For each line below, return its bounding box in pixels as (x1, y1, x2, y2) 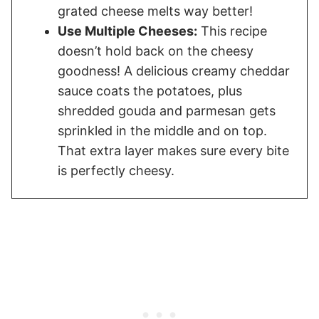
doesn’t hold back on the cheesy (58, 43, 253, 58)
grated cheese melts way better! (58, 3, 253, 19)
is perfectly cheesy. (58, 162, 174, 178)
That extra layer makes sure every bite (58, 142, 289, 158)
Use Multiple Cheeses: (58, 23, 197, 38)
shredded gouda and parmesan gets (58, 103, 276, 118)
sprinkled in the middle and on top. (58, 122, 267, 138)
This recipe (197, 23, 267, 38)
